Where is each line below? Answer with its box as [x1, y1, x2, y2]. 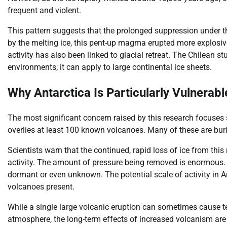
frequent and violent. [8, 5, 81, 15]
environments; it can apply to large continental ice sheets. [8, 62, 212, 72]
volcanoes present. [8, 181, 74, 192]
